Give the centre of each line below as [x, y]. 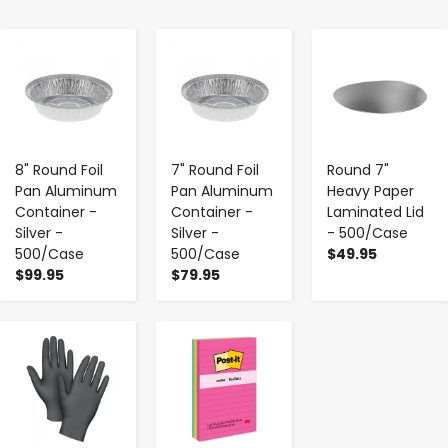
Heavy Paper [370, 191]
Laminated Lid [375, 212]
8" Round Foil [59, 170]
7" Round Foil [215, 170]
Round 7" [358, 170]
